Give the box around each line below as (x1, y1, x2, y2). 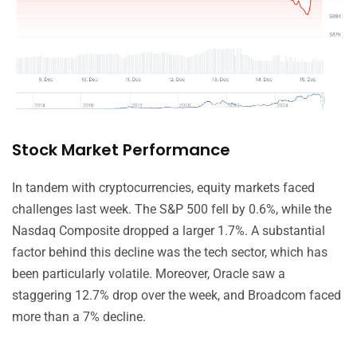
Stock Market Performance (12, 138, 230, 161)
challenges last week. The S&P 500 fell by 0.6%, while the (12, 201, 331, 217)
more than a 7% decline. (12, 308, 146, 324)
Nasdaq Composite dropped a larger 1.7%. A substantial (12, 222, 325, 238)
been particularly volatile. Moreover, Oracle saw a (12, 265, 285, 281)
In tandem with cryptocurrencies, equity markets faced (12, 179, 315, 195)
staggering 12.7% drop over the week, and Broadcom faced (12, 287, 341, 303)
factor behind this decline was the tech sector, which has (12, 244, 328, 260)
